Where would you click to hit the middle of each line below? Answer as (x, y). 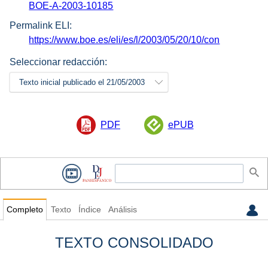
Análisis (122, 210)
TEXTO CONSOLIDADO (134, 243)
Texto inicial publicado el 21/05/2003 (82, 82)
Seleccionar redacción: (58, 62)
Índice (89, 210)
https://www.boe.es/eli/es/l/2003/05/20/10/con (124, 39)
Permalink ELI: (41, 25)
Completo (25, 210)
